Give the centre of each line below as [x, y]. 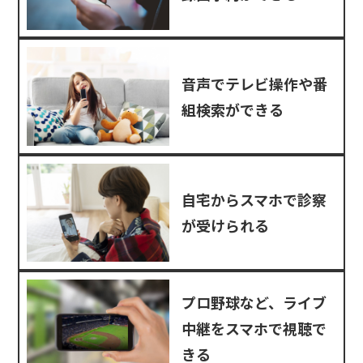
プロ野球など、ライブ [254, 303]
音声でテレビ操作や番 [254, 84]
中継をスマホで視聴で [254, 329]
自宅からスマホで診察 [254, 200]
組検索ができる [233, 110]
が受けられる [225, 226]
